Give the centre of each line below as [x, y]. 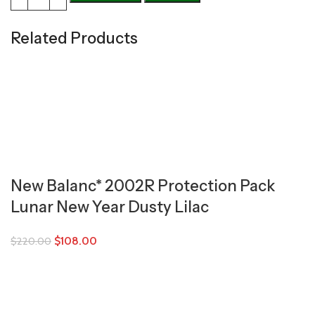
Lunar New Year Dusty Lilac [110, 207]
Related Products [74, 38]
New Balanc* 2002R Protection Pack [143, 186]
